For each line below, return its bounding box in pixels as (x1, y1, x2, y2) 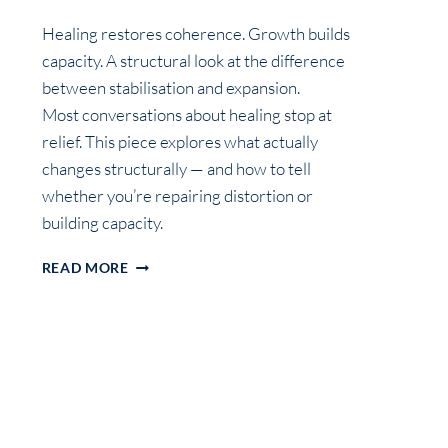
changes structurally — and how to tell (41, 158, 311, 180)
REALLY (127, 380, 180, 397)
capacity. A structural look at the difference (41, 50, 345, 72)
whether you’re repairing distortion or (41, 185, 313, 207)
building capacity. (41, 212, 163, 234)
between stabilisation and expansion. (41, 77, 300, 99)
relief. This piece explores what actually (41, 131, 318, 153)
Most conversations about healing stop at (41, 104, 332, 126)
